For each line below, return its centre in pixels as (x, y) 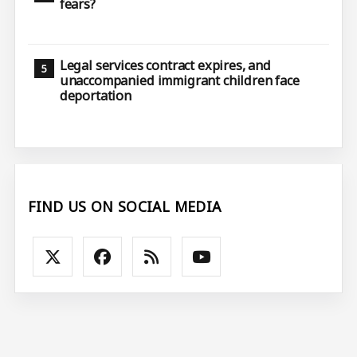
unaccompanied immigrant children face (179, 80)
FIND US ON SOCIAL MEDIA (125, 207)
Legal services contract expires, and (165, 65)
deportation (95, 95)
